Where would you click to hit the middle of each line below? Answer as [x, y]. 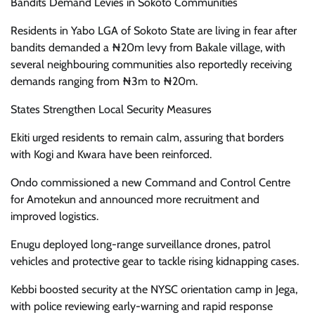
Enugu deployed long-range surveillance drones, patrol [141, 245]
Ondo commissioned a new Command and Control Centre [150, 183]
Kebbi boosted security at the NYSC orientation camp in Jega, [154, 290]
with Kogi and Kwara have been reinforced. [111, 155]
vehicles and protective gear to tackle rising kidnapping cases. [155, 262]
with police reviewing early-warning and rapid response [142, 307]
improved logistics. [54, 217]
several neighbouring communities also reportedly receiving [151, 65]
